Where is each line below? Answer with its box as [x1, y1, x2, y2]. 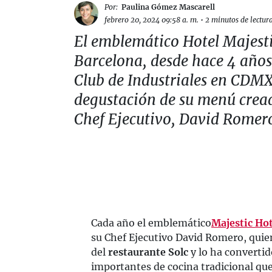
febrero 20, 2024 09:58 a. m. [104, 15, 199, 24]
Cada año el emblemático [91, 217, 211, 229]
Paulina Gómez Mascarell [121, 2, 215, 12]
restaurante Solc [108, 246, 188, 258]
